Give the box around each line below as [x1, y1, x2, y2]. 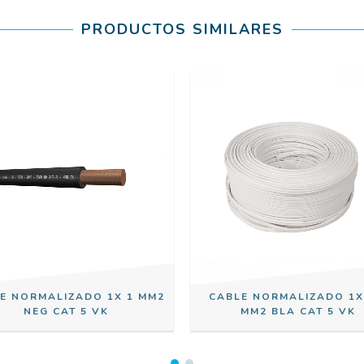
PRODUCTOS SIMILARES [80, 19, 284, 39]
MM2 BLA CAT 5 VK [240, 304, 356, 318]
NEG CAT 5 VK [24, 304, 109, 318]
